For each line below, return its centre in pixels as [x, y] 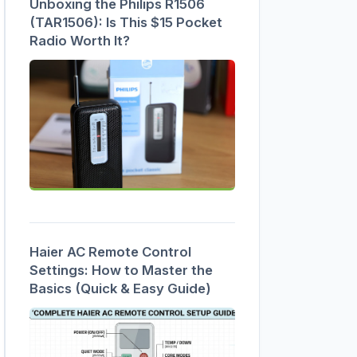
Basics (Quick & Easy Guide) [120, 289]
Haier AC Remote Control [110, 252]
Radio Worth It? [80, 41]
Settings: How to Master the [121, 271]
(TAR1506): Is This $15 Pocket [126, 23]
